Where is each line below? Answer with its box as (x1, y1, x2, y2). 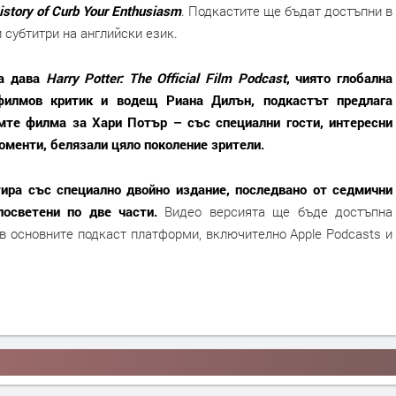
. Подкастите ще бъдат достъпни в (181, 2, 392, 20)
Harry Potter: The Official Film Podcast (45, 69, 286, 88)
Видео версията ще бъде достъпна (164, 202, 393, 221)
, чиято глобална (286, 69, 393, 88)
